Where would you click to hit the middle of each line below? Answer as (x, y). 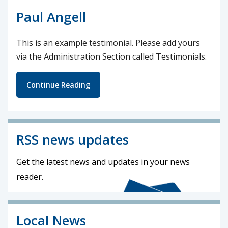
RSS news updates (73, 139)
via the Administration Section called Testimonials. (111, 56)
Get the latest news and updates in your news (103, 162)
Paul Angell (51, 17)
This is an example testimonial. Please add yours (108, 43)
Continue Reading (58, 85)
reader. (30, 176)
